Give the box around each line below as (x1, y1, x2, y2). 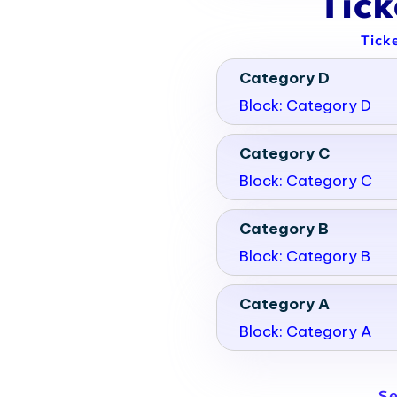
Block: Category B (239, 245, 370, 266)
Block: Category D (239, 95, 371, 115)
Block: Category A (239, 321, 372, 341)
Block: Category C (239, 170, 372, 191)
